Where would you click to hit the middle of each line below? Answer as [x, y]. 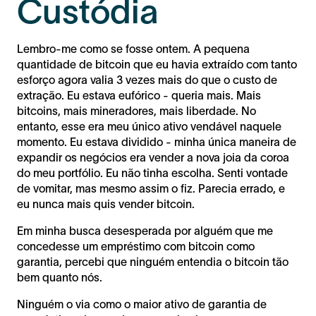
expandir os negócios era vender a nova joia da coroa [153, 157]
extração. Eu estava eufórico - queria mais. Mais [139, 95]
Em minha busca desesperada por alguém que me [145, 230]
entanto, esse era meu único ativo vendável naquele [149, 126]
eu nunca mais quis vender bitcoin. [106, 203]
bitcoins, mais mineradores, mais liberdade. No [136, 110]
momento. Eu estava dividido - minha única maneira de [157, 141]
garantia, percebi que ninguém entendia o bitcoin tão [153, 261]
